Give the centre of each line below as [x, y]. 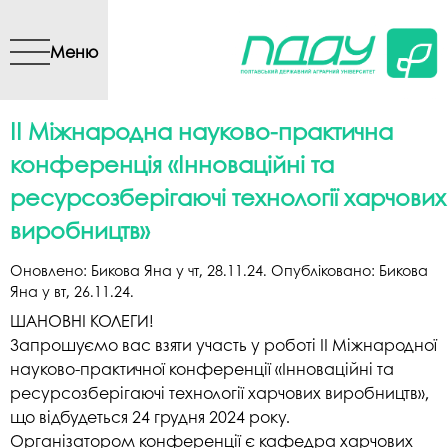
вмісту [228, 47]
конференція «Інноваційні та [172, 164]
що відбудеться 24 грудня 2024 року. [150, 416]
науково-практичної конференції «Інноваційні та [202, 368]
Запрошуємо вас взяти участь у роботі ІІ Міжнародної [223, 344]
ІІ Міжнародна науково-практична [201, 131]
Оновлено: [50, 270]
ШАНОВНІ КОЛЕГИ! [82, 320]
